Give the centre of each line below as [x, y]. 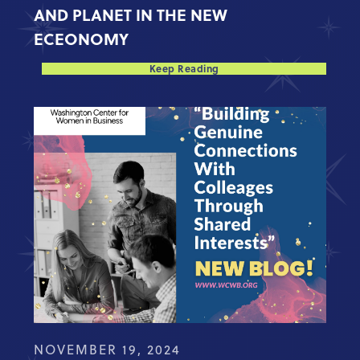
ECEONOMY [82, 38]
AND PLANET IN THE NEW [131, 14]
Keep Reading [184, 68]
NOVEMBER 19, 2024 [108, 349]
